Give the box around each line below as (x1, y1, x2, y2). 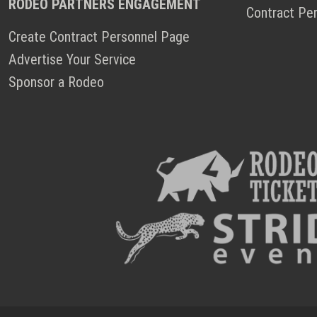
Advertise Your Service (8, 51, 136, 69)
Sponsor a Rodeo (8, 74, 104, 91)
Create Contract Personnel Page (8, 28, 190, 46)
